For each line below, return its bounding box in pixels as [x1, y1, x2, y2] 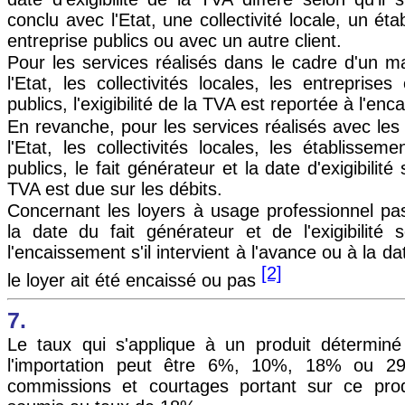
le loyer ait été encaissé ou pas [7, 269, 261, 290]
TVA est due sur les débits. [7, 178, 222, 199]
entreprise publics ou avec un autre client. [7, 30, 342, 51]
